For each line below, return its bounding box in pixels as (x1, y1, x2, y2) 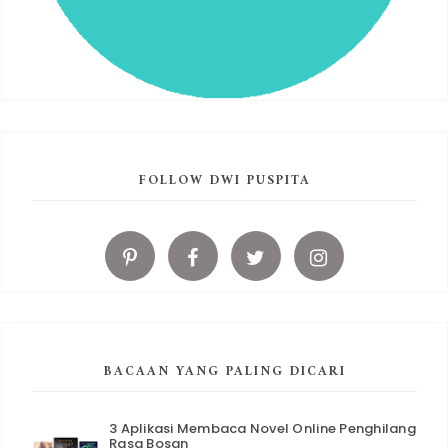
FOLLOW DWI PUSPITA (138, 168, 311, 192)
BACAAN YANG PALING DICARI (103, 359, 346, 383)
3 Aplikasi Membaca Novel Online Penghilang (109, 419, 416, 439)
